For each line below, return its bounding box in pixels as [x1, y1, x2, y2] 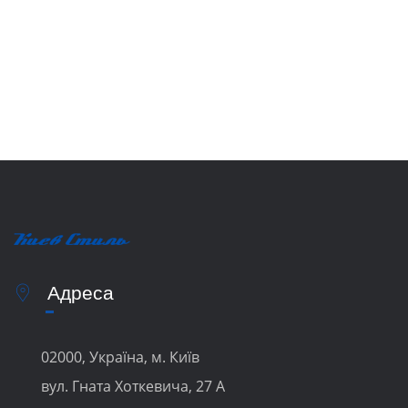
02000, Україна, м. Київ [41, 347, 199, 368]
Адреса [41, 281, 114, 305]
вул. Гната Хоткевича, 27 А [41, 376, 225, 397]
